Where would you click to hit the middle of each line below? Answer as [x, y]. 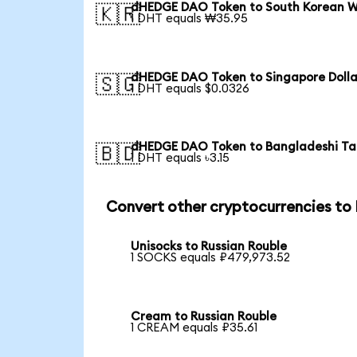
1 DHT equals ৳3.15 [180, 159]
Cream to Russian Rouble [204, 316]
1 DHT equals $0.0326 [190, 88]
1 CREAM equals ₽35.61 [194, 328]
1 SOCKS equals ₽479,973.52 [211, 257]
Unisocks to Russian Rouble [209, 246]
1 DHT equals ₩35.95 [190, 18]
